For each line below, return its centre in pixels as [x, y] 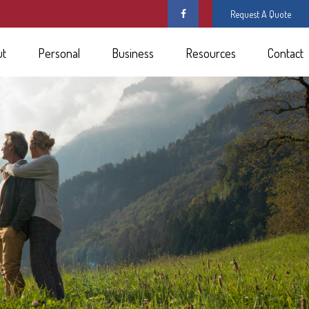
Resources [211, 53]
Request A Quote [261, 14]
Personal [59, 53]
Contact [286, 53]
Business [133, 53]
